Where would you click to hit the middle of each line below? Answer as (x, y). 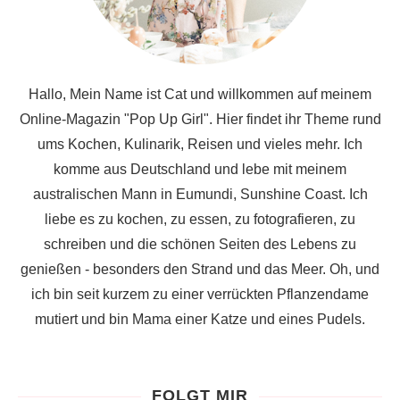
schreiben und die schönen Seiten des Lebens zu (200, 244)
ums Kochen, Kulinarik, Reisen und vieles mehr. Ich (200, 144)
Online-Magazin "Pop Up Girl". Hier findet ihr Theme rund (200, 119)
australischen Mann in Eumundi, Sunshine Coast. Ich (200, 194)
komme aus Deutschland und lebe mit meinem (200, 169)
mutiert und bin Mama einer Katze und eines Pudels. (200, 319)
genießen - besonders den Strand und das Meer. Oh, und (200, 269)
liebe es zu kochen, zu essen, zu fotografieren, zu (200, 219)
